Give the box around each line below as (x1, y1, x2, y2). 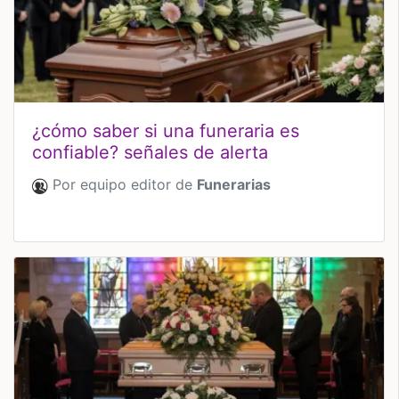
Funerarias (197, 175, 271, 194)
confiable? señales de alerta (32, 142, 268, 164)
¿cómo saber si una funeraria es (32, 120, 299, 142)
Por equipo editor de (48, 175, 197, 194)
